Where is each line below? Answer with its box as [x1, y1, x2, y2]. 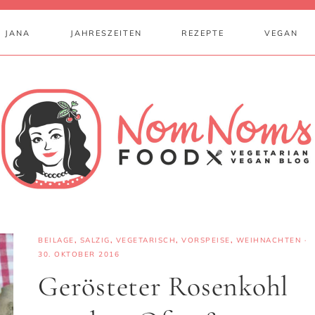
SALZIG [79, 236, 110, 245]
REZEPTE [181, 28, 225, 38]
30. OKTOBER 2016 [38, 250, 120, 259]
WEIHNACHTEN [236, 236, 301, 245]
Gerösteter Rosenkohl [38, 269, 288, 303]
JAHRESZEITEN [70, 28, 142, 38]
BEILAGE [38, 236, 75, 245]
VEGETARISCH [115, 236, 176, 245]
